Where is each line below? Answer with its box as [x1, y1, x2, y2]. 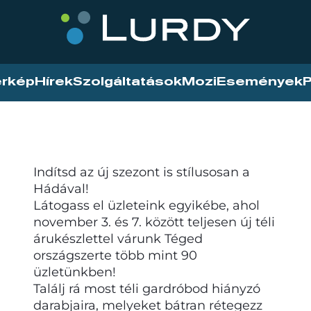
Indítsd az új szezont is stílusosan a [33, 164, 250, 180]
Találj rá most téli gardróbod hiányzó [33, 280, 260, 296]
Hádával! [33, 180, 89, 196]
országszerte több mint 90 [33, 247, 197, 263]
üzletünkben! [33, 264, 116, 280]
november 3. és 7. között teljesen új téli [33, 214, 275, 230]
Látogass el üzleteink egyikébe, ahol [33, 197, 260, 213]
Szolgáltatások [73, 76, 182, 88]
